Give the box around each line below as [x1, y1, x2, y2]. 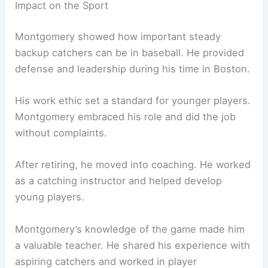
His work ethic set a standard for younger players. [15, 95, 251, 107]
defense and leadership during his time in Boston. [15, 62, 251, 75]
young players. [15, 191, 85, 203]
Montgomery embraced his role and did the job [15, 111, 236, 123]
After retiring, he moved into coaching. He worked [15, 159, 251, 171]
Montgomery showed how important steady [15, 30, 221, 42]
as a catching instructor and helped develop [15, 175, 223, 187]
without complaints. [15, 127, 108, 139]
